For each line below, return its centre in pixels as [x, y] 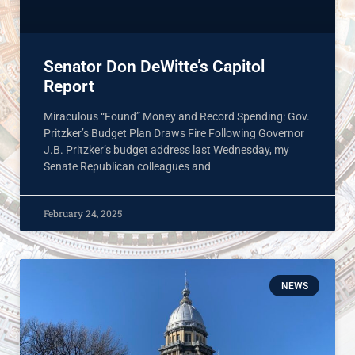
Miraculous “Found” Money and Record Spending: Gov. [177, 117]
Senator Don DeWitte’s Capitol [154, 67]
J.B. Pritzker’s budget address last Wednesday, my [166, 150]
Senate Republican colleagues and [127, 167]
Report [69, 87]
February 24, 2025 [83, 214]
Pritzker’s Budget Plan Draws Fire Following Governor [174, 134]
